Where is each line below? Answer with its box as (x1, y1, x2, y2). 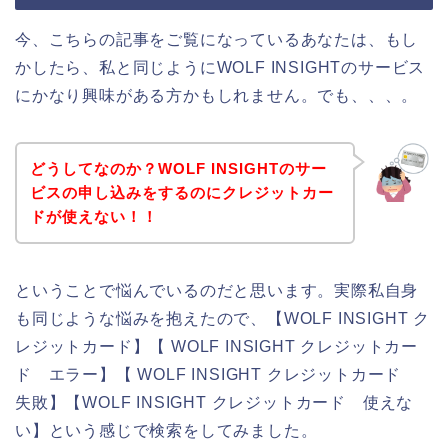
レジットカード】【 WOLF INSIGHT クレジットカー (15, 337, 419, 355)
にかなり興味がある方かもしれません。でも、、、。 (15, 87, 419, 105)
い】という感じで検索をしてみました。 (15, 421, 318, 439)
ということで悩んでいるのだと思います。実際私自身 (15, 281, 419, 299)
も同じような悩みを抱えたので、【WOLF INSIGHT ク (15, 309, 430, 327)
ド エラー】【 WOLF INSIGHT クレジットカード (15, 365, 418, 383)
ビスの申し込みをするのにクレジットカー (29, 183, 334, 201)
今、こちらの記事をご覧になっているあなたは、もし (15, 31, 419, 49)
